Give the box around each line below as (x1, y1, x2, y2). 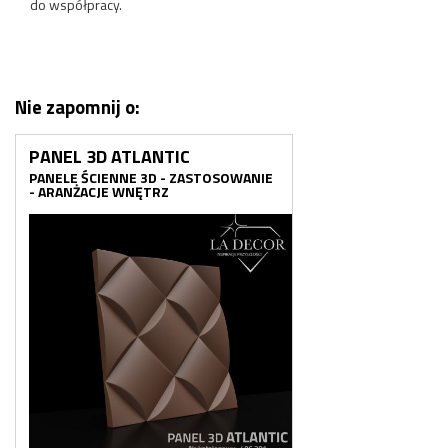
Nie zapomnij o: (15, 92, 140, 121)
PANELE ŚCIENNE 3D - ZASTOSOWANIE (29, 167, 273, 189)
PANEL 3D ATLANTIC (29, 143, 190, 171)
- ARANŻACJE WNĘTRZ (29, 181, 169, 203)
